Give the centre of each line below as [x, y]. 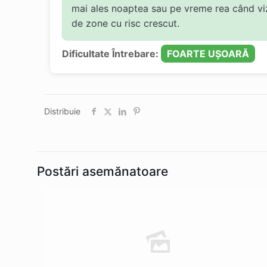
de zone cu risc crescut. [126, 24]
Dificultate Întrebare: [112, 54]
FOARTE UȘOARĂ [208, 54]
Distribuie [62, 111]
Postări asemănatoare [103, 172]
